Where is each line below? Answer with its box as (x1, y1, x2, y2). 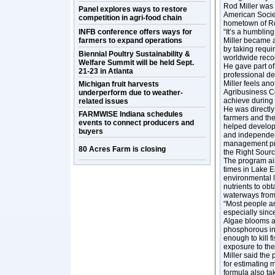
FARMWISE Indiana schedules (79, 110, 183, 118)
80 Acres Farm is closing (79, 145, 166, 153)
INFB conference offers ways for (79, 28, 192, 36)
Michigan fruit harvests (79, 80, 159, 88)
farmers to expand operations (79, 36, 182, 45)
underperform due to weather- (79, 88, 183, 97)
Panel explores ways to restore (79, 5, 187, 14)
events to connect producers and (79, 118, 194, 127)
